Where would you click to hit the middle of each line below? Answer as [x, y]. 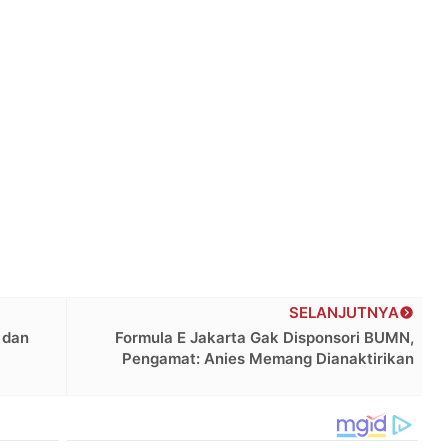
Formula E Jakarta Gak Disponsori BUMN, [265, 337]
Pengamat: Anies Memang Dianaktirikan [268, 358]
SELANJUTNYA [344, 312]
